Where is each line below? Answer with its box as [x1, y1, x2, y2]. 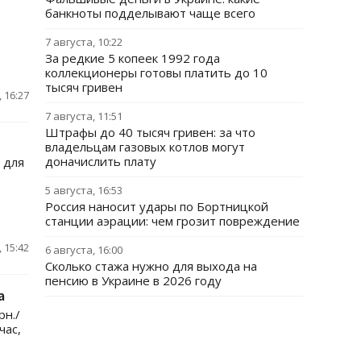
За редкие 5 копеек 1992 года [45, 50, 220, 66]
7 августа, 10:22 [45, 35, 122, 49]
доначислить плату [45, 153, 156, 169]
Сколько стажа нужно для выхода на [45, 258, 257, 274]
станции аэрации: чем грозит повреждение [45, 213, 300, 229]
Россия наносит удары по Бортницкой [45, 198, 268, 214]
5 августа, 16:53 [45, 183, 122, 197]
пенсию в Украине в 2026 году [45, 272, 222, 288]
